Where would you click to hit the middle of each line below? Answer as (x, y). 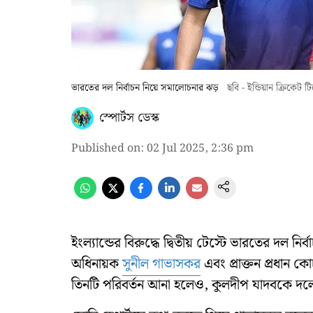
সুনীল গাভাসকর (161, 264)
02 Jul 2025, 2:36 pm (200, 148)
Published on (106, 148)
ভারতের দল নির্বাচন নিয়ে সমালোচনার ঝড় (145, 88)
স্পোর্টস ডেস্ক (129, 118)
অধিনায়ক (97, 264)
